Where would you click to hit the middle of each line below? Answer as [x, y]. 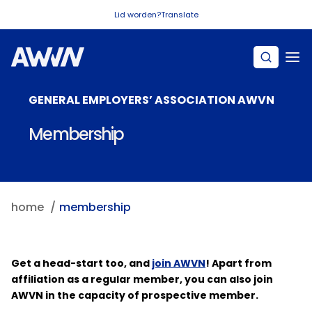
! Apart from [239, 263]
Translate [179, 15]
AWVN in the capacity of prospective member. [135, 295]
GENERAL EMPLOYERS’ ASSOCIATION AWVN [151, 100]
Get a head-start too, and [81, 263]
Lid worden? [137, 15]
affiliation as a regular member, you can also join [142, 279]
